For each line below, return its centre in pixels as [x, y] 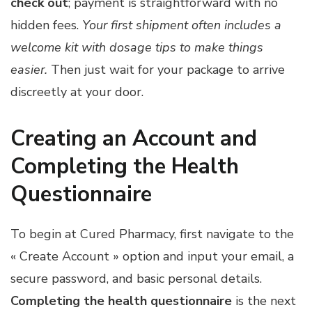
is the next [264, 301]
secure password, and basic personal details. [136, 278]
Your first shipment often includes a [182, 25]
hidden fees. [46, 25]
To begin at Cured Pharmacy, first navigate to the [152, 234]
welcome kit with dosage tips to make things [137, 48]
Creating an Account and [134, 139]
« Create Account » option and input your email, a [152, 256]
